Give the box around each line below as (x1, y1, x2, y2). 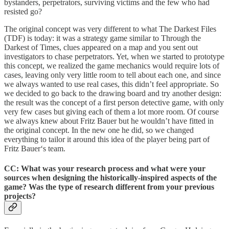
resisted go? (4, 7, 44, 16)
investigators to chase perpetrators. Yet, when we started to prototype (4, 52, 224, 61)
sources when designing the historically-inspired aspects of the (4, 173, 217, 182)
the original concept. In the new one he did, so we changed (4, 126, 194, 135)
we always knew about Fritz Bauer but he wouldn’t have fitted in (4, 117, 214, 126)
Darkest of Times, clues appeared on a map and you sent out (4, 43, 198, 52)
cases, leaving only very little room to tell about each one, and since (4, 71, 221, 80)
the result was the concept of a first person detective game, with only (4, 98, 224, 107)
